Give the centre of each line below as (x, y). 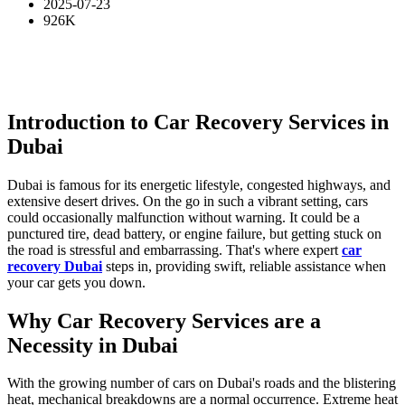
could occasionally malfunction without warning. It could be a (184, 217)
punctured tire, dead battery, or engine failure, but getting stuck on (194, 233)
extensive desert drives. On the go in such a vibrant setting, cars (188, 201)
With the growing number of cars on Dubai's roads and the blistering (202, 383)
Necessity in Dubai (93, 345)
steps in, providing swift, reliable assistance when (244, 266)
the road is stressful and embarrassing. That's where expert (174, 250)
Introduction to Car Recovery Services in (198, 122)
